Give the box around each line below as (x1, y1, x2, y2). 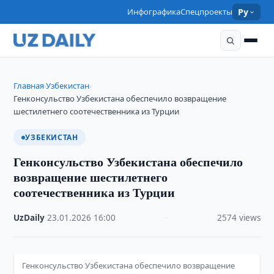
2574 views (217, 212, 261, 223)
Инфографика (127, 6, 181, 17)
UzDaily (13, 212, 45, 223)
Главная (13, 80, 45, 91)
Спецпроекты (180, 6, 233, 17)
